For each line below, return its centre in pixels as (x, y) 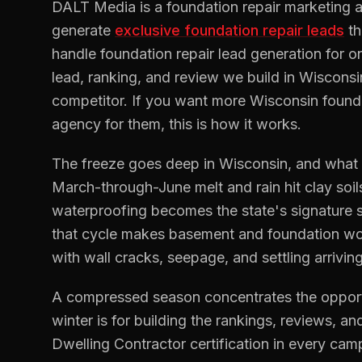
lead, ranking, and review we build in (175, 77)
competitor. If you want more (151, 101)
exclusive (149, 30)
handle (76, 54)
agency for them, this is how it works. (177, 124)
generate (81, 30)
